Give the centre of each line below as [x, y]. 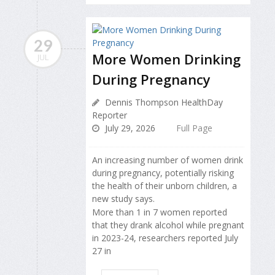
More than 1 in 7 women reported [160, 212]
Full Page [194, 128]
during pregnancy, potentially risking [163, 172]
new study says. [123, 198]
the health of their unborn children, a [165, 185]
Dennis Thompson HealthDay [163, 102]
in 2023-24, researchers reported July [165, 238]
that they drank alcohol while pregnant [168, 225]
